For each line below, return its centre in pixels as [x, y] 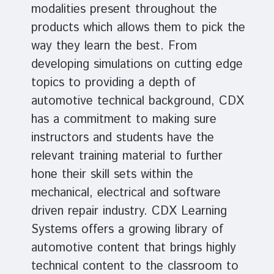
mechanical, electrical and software [126, 193]
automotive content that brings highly [133, 248]
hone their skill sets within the [112, 175]
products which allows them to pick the [138, 28]
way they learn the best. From [114, 46]
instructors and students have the [122, 138]
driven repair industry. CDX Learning [129, 212]
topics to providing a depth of [113, 83]
